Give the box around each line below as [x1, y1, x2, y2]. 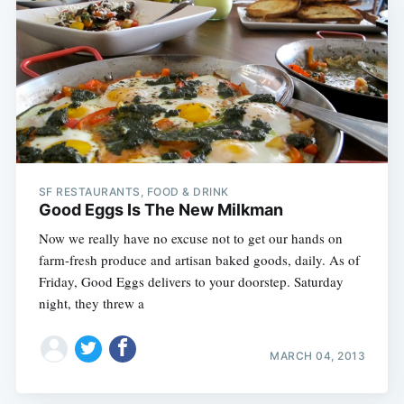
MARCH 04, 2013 [270, 349, 366, 363]
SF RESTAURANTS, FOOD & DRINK [38, 184, 229, 198]
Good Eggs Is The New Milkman [38, 199, 283, 219]
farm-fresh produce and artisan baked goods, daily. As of [38, 250, 360, 269]
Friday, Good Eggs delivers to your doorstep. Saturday [38, 271, 344, 290]
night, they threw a [38, 293, 144, 312]
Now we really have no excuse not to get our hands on [38, 228, 343, 247]
